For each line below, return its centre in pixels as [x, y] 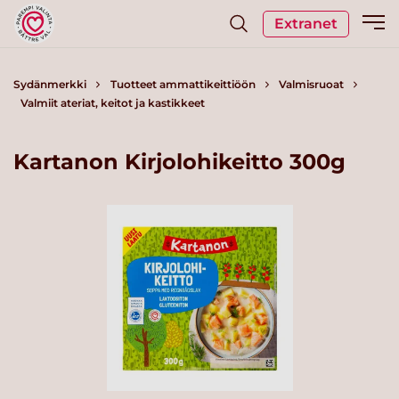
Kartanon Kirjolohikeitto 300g [179, 161]
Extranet [306, 23]
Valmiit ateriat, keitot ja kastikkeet [112, 103]
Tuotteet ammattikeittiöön [183, 84]
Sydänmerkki [50, 84]
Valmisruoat [311, 84]
